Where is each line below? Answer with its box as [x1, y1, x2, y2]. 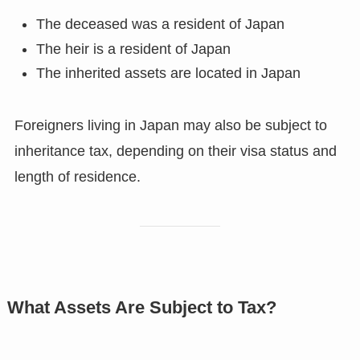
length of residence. [14, 169, 141, 186]
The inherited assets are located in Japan [35, 65, 301, 82]
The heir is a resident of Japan [35, 40, 231, 57]
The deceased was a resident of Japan [35, 16, 284, 33]
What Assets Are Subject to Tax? [6, 298, 276, 318]
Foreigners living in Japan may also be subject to [14, 117, 327, 134]
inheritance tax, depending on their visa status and [14, 143, 337, 160]
